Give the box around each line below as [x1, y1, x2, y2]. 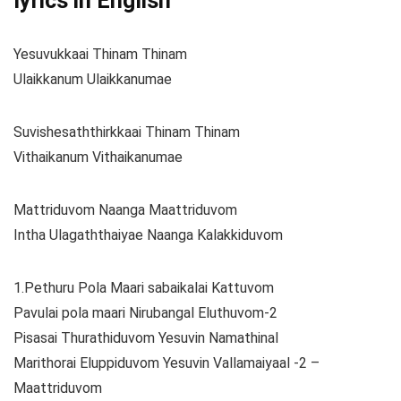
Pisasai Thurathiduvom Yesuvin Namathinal [13, 329, 278, 347]
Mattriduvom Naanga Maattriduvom [13, 201, 237, 219]
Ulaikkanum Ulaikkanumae [13, 71, 172, 89]
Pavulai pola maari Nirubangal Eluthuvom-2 [13, 304, 277, 322]
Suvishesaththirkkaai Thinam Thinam [13, 124, 240, 141]
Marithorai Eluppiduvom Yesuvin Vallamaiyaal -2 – [13, 354, 320, 372]
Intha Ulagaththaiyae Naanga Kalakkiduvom [13, 226, 283, 244]
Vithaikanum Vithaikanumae [13, 149, 183, 166]
